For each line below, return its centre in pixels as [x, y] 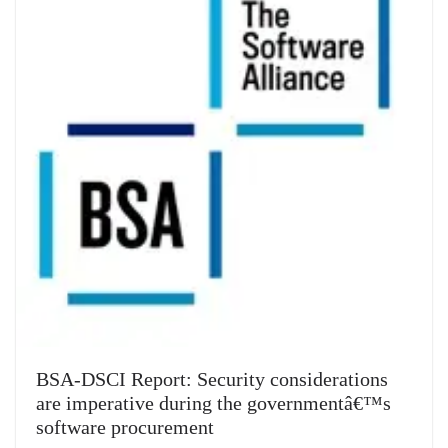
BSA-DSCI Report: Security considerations [212, 379]
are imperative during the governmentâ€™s [213, 403]
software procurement [125, 427]
